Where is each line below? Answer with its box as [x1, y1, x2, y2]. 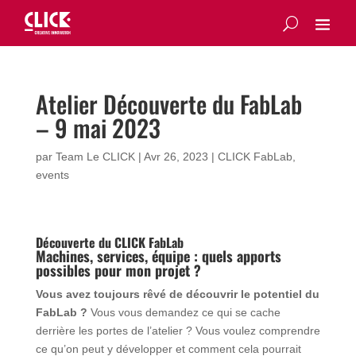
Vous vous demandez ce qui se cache [90, 306, 281, 319]
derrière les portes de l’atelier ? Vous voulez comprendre [35, 324, 320, 337]
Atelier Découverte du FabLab [35, 86, 302, 122]
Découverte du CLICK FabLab [35, 233, 184, 252]
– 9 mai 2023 [35, 110, 161, 145]
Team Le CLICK [55, 150, 135, 163]
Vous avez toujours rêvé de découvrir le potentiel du [35, 288, 319, 300]
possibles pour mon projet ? [35, 260, 201, 281]
